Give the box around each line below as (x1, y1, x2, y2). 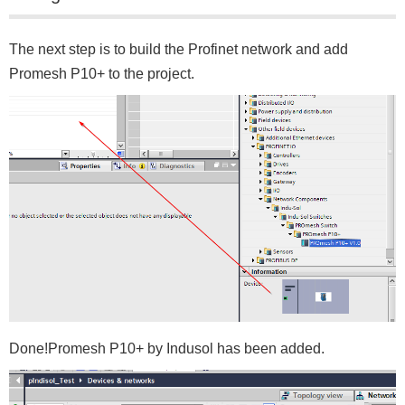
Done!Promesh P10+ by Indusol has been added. (9, 341, 325, 357)
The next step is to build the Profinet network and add (9, 42, 348, 58)
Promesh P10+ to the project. (9, 66, 194, 82)
